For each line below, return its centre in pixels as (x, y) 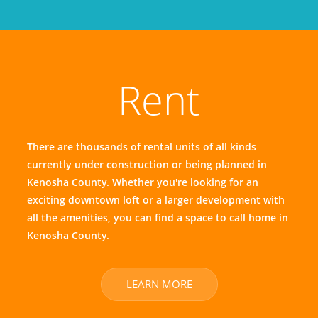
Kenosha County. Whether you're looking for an (142, 182)
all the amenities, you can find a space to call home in (157, 218)
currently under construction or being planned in (147, 164)
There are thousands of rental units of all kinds (141, 147)
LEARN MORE (159, 284)
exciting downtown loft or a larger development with (155, 200)
